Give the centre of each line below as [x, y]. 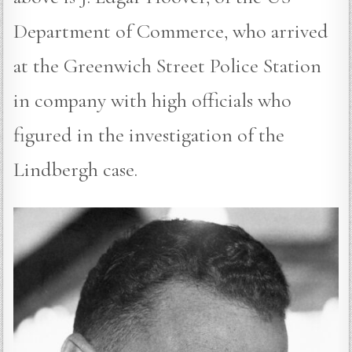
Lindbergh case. [76, 169]
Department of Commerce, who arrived [171, 31]
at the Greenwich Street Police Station [168, 65]
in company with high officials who [153, 100]
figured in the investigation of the [149, 134]
